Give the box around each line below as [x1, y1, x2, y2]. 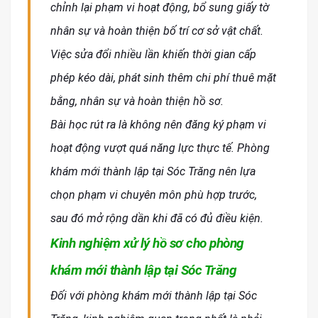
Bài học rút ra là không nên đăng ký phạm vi [50, 118, 266, 132]
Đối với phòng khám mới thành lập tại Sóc [50, 289, 257, 303]
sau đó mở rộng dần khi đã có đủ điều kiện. [50, 212, 263, 226]
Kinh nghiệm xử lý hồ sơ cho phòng [50, 235, 244, 252]
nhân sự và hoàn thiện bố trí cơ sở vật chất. [50, 24, 263, 38]
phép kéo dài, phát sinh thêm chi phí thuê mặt [50, 71, 276, 85]
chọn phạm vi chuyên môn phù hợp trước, [50, 188, 257, 202]
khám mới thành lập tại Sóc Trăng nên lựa [50, 165, 256, 179]
